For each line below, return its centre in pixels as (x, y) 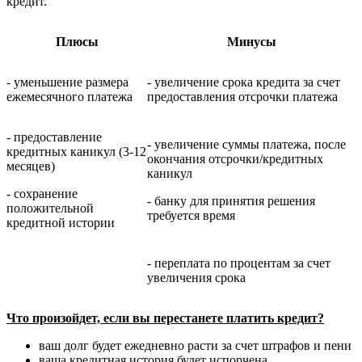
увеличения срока (196, 277)
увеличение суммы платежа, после (250, 144)
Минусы (251, 41)
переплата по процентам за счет (242, 263)
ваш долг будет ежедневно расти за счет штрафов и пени (195, 345)
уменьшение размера (71, 82)
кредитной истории (61, 222)
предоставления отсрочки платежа (242, 96)
